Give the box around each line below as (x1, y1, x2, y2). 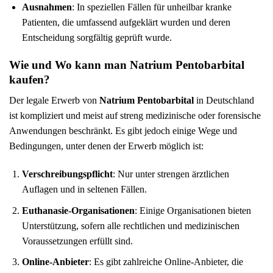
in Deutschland (194, 95, 254, 106)
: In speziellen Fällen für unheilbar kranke (71, 2, 232, 13)
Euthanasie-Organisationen (21, 205, 135, 216)
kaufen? (9, 73, 50, 86)
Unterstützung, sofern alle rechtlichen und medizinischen (21, 220, 239, 231)
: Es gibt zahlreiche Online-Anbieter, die (88, 257, 243, 268)
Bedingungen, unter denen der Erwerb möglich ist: (9, 141, 204, 152)
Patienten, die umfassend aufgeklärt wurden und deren (21, 17, 230, 28)
